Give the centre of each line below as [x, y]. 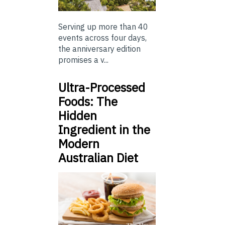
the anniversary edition [100, 48]
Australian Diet [98, 157]
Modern [79, 143]
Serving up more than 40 [103, 26]
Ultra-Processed [102, 87]
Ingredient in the [104, 129]
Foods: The [88, 101]
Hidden [78, 115]
